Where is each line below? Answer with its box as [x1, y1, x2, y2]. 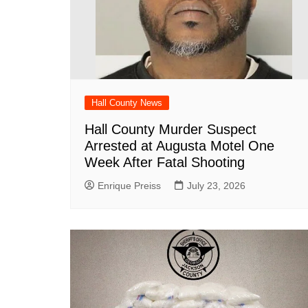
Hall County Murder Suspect [85, 122, 256, 137]
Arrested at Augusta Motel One [85, 138, 274, 153]
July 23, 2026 [187, 180, 245, 191]
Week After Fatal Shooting [85, 155, 245, 170]
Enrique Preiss [98, 180, 161, 191]
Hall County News [91, 98, 162, 108]
